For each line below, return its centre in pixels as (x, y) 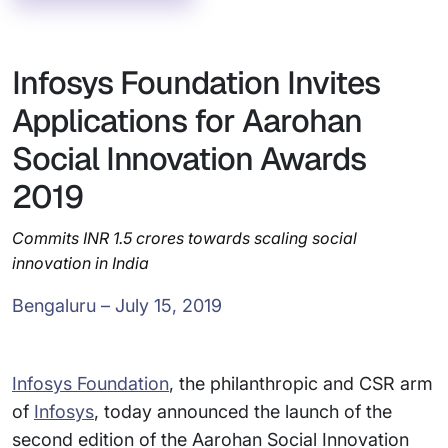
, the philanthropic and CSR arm (301, 383)
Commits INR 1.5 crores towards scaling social (184, 238)
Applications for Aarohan (187, 120)
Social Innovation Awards (189, 158)
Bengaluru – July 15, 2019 (117, 305)
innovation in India (80, 263)
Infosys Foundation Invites (196, 82)
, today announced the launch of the (243, 411)
